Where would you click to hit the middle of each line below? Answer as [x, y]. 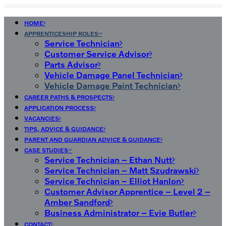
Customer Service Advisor [97, 53]
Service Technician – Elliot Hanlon [113, 181]
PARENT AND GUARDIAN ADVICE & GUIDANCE [92, 139]
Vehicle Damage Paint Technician [111, 85]
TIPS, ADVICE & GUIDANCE [64, 129]
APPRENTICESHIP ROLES [61, 34]
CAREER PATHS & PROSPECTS [68, 97]
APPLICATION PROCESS [59, 108]
